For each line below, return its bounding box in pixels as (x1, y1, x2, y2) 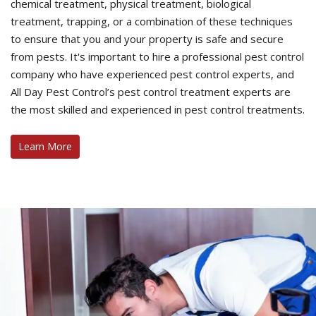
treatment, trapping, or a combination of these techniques (11, 14, 293, 29)
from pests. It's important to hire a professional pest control (11, 49, 304, 64)
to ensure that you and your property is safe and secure (11, 32, 284, 47)
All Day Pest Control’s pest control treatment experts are (11, 85, 291, 99)
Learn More (18, 140, 72, 154)
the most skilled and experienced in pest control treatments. (11, 102, 305, 117)
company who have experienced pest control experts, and (11, 67, 294, 82)
